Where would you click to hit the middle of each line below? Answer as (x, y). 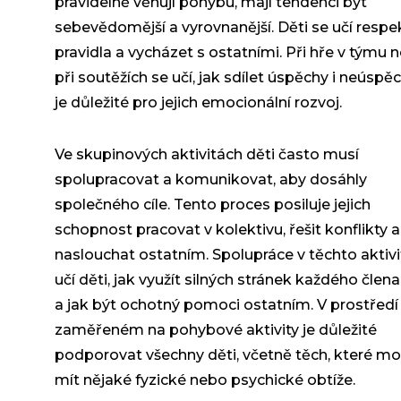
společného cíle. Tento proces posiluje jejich (212, 205)
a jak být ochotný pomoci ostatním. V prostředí (226, 305)
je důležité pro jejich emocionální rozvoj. (198, 103)
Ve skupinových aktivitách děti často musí (206, 155)
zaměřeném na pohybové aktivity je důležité (215, 330)
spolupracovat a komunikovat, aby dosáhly (210, 180)
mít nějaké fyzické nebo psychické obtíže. (205, 380)
